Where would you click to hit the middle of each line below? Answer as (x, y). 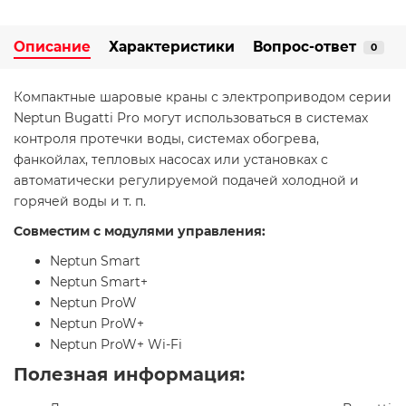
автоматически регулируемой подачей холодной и (186, 181)
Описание (52, 47)
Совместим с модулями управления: (140, 232)
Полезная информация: (129, 375)
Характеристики (172, 47)
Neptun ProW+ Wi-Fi (116, 345)
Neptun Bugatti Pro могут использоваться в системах (191, 118)
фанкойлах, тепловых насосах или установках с (171, 160)
